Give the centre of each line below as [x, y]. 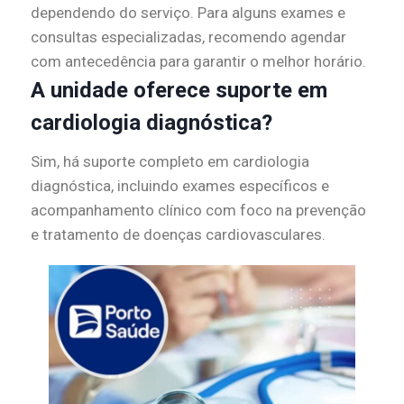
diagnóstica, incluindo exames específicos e [180, 186]
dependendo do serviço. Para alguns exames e [188, 13]
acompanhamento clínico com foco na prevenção [198, 211]
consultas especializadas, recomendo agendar [188, 37]
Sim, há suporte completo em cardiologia [170, 162]
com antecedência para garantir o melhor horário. [198, 62]
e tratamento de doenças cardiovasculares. [178, 235]
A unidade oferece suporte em [179, 91]
